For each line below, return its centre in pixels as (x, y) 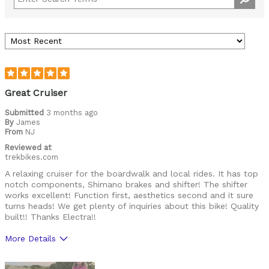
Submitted (26, 112)
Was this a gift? (36, 258)
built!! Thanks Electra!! (50, 216)
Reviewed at (28, 147)
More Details (30, 238)
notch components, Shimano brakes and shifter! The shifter (126, 184)
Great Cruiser (36, 92)
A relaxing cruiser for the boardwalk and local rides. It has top (131, 173)
